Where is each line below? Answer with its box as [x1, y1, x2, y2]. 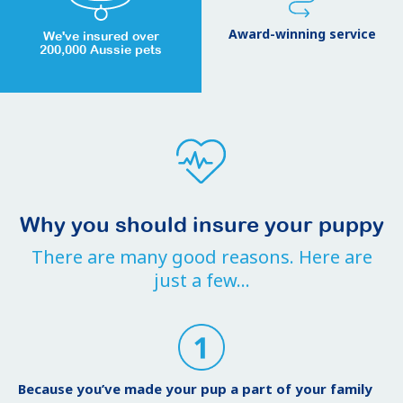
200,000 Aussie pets [40, 42, 162, 58]
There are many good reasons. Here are [31, 245, 372, 270]
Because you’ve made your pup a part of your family [18, 380, 372, 399]
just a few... [153, 268, 250, 293]
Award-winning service [228, 25, 376, 43]
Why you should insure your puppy [19, 211, 384, 237]
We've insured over [42, 29, 159, 44]
